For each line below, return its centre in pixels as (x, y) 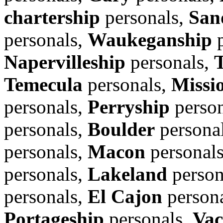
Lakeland (127, 174)
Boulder (121, 129)
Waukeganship (150, 39)
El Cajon (125, 196)
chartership (52, 17)
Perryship (129, 107)
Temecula (43, 84)
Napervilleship (65, 62)
